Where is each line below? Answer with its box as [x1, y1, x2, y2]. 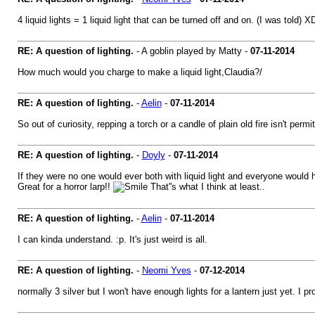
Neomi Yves [141, 265, 191, 276]
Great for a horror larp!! [17, 181, 113, 192]
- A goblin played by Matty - [133, 46, 250, 56]
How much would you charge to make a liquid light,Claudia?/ [17, 67, 262, 77]
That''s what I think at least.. [147, 181, 265, 192]
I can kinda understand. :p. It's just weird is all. [17, 234, 207, 245]
